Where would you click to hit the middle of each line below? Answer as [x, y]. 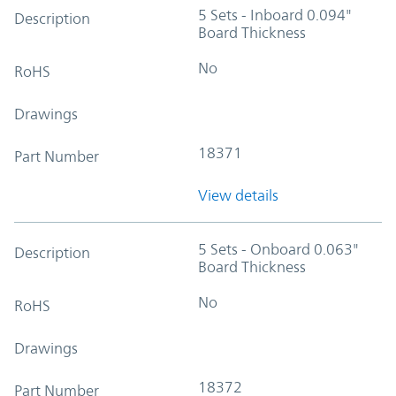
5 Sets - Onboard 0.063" [278, 249]
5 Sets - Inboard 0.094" [275, 15]
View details [238, 195]
